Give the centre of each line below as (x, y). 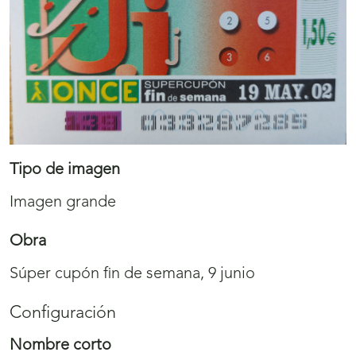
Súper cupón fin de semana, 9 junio (132, 275)
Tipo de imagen (65, 170)
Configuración (63, 314)
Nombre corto (60, 346)
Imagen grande (63, 203)
